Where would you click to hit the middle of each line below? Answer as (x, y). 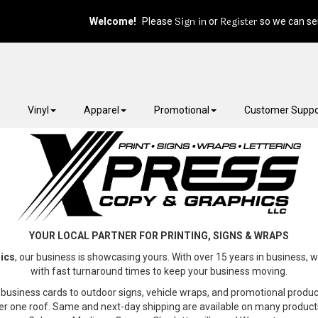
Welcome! (113, 21)
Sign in (191, 22)
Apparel (102, 110)
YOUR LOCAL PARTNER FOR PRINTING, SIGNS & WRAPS (159, 235)
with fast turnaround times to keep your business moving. (159, 271)
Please (157, 21)
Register (239, 22)
